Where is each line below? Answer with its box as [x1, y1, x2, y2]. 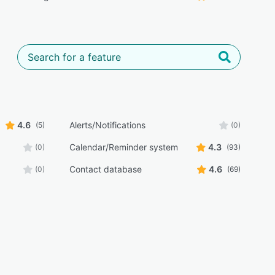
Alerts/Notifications [69, 120, 145, 130]
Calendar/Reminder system [69, 142, 178, 152]
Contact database [69, 164, 142, 174]
